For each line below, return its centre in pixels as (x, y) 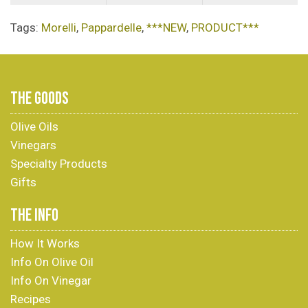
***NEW (166, 27)
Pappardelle (111, 27)
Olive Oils (34, 126)
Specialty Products (59, 164)
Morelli (59, 27)
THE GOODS (40, 99)
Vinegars (33, 145)
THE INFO (34, 216)
